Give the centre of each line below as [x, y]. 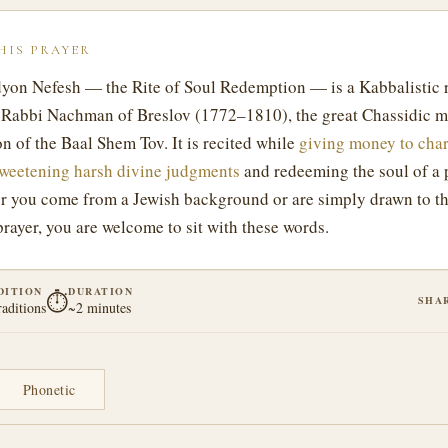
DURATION [101, 291]
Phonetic [49, 389]
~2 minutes [100, 307]
